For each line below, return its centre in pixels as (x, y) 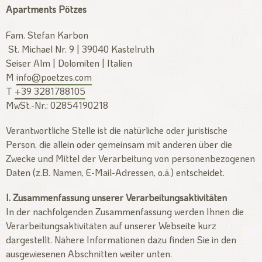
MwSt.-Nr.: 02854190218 (57, 105)
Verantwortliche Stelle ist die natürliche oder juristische (117, 130)
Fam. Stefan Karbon (47, 35)
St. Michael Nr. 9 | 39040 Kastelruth (80, 49)
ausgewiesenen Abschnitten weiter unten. (89, 253)
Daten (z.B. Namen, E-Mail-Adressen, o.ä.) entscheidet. (115, 172)
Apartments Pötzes (46, 9)
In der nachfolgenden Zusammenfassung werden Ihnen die (125, 211)
